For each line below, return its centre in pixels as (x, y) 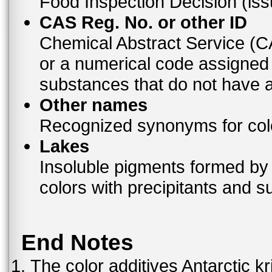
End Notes (77, 242)
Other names (93, 104)
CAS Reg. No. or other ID (143, 22)
